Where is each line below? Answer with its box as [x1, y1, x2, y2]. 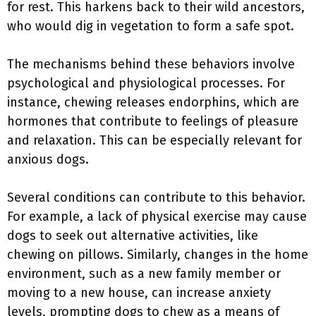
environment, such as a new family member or [7, 266, 281, 281]
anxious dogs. [7, 152, 89, 167]
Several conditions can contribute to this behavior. [7, 190, 305, 205]
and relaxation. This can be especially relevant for [7, 133, 302, 148]
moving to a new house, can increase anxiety [7, 285, 271, 300]
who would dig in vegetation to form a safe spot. [7, 18, 294, 34]
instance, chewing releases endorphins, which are [7, 95, 299, 110]
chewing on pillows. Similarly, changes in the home [7, 247, 308, 262]
